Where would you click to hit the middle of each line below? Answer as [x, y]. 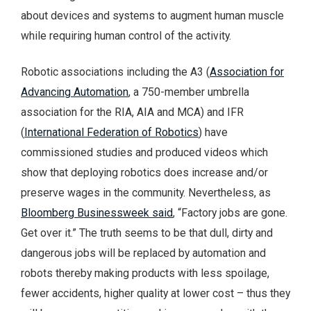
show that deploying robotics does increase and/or [144, 173]
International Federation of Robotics [111, 133]
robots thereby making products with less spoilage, [145, 274]
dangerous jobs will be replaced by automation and [143, 253]
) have [213, 133]
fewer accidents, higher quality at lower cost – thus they [155, 294]
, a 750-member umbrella [189, 92]
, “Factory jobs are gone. [230, 213]
